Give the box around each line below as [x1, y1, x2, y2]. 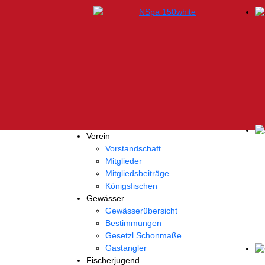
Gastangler [105, 243, 147, 253]
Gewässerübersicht [105, 206, 177, 215]
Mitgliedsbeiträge [105, 169, 169, 178]
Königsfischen [105, 181, 157, 190]
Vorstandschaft [105, 144, 161, 153]
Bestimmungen [105, 218, 161, 228]
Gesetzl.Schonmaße [105, 231, 182, 240]
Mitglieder [105, 156, 142, 166]
